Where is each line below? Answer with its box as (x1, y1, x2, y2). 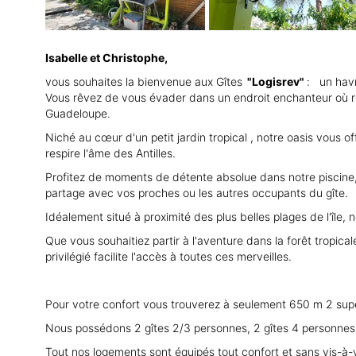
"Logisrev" (242, 75, 307, 89)
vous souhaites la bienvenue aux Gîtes (45, 75, 242, 89)
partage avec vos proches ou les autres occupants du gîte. (45, 186, 348, 200)
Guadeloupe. (45, 106, 110, 121)
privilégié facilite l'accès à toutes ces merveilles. (45, 250, 292, 264)
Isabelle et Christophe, (45, 51, 168, 65)
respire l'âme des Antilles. (45, 146, 176, 161)
